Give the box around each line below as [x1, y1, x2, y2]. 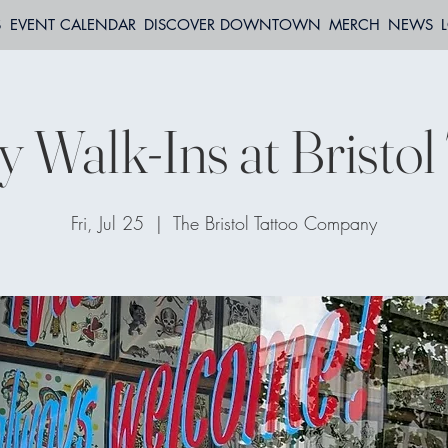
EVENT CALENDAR [9, 15, 136, 34]
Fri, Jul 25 [71, 211, 144, 235]
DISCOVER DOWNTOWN [144, 15, 321, 34]
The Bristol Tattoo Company [173, 211, 377, 235]
